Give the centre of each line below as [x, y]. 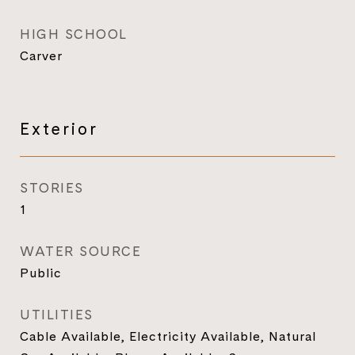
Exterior [59, 128]
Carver [41, 55]
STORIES [52, 188]
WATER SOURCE [80, 251]
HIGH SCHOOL [74, 34]
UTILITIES [57, 315]
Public [41, 273]
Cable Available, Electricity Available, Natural [168, 336]
